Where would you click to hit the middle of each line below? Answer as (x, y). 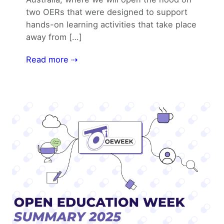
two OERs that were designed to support (107, 12)
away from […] (54, 37)
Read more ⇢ (52, 60)
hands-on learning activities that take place (111, 25)
